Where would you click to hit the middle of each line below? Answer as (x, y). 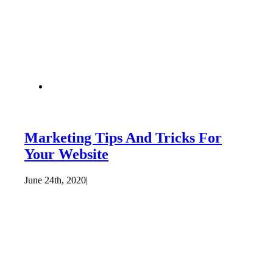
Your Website (66, 154)
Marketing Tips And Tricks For (123, 137)
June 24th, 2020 (55, 180)
